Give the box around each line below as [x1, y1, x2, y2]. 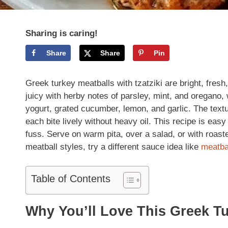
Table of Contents [31, 173, 110, 185]
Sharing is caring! [25, 28, 98, 39]
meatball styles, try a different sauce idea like [25, 141, 201, 152]
